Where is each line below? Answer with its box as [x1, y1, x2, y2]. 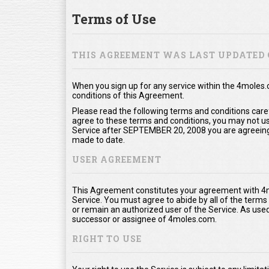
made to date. [72, 134, 125, 145]
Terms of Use [72, 10, 156, 28]
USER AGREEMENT [72, 153, 162, 165]
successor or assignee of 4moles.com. [72, 214, 217, 224]
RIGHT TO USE [72, 232, 142, 244]
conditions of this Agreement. [72, 90, 184, 100]
